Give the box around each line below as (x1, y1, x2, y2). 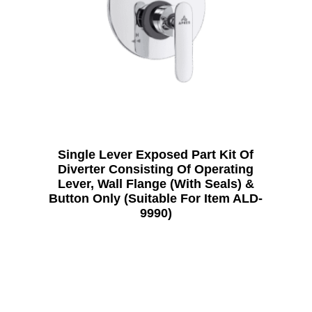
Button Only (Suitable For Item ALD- (49, 192, 263, 206)
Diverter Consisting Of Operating (58, 162, 254, 177)
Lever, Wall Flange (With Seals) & (57, 177, 254, 192)
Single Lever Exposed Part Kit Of (58, 148, 254, 162)
